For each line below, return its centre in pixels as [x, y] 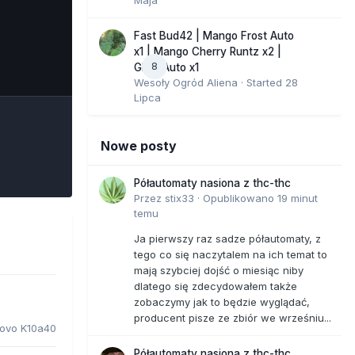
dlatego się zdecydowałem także [216, 286]
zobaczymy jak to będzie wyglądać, [222, 302]
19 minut [298, 198]
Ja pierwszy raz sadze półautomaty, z [227, 238]
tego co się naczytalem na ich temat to [231, 254]
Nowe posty [139, 145]
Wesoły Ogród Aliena [186, 82]
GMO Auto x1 [166, 67]
